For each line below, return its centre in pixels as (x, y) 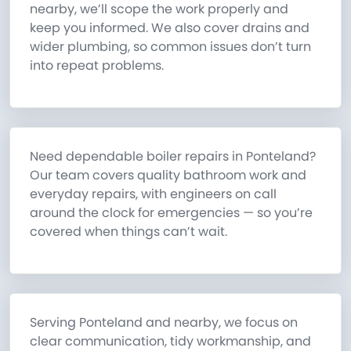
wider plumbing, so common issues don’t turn (170, 47)
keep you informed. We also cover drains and (170, 28)
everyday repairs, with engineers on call (153, 194)
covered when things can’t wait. (128, 232)
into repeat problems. (97, 65)
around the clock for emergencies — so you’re (171, 213)
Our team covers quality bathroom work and (168, 175)
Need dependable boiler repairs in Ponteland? (173, 156)
